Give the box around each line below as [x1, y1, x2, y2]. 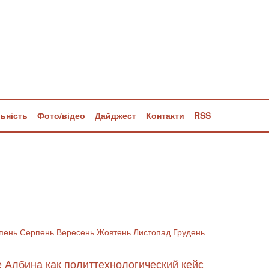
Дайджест [95, 109, 136, 121]
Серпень [20, 226, 54, 238]
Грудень [173, 226, 205, 238]
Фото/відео [37, 109, 85, 121]
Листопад [133, 226, 171, 238]
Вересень [56, 226, 94, 238]
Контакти [146, 109, 184, 121]
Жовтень [97, 226, 131, 238]
